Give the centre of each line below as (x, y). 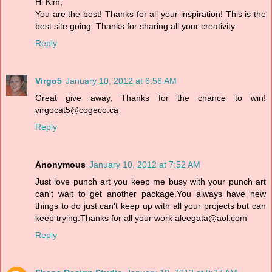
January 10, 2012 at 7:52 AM (145, 165)
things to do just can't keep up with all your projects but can (151, 206)
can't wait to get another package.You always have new (151, 194)
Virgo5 (49, 81)
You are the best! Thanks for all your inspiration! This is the (151, 14)
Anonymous (60, 165)
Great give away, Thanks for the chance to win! (151, 98)
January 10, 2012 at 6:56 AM (121, 81)
